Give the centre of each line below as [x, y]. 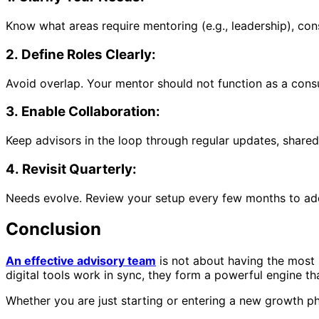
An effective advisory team [81, 261]
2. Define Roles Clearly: [82, 54]
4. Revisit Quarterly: [73, 169]
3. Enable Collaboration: [84, 112]
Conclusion [53, 229]
